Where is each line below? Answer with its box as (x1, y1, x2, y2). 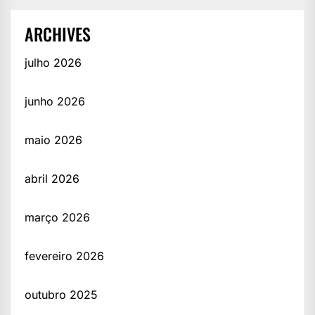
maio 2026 (25, 133, 82, 148)
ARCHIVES (25, 21, 91, 47)
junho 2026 (25, 94, 85, 109)
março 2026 (25, 210, 90, 225)
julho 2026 (25, 56, 82, 70)
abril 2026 (25, 172, 79, 186)
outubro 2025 (25, 288, 98, 302)
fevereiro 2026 (25, 249, 104, 264)
